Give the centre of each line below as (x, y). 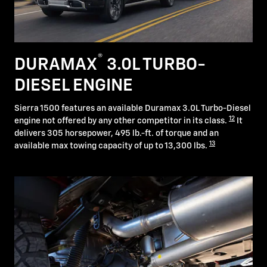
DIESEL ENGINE (74, 86)
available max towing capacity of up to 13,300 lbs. (112, 146)
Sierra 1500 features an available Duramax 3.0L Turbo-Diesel (133, 109)
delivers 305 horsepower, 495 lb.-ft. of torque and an (117, 134)
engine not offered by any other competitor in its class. (122, 121)
